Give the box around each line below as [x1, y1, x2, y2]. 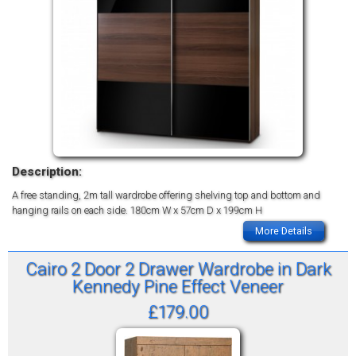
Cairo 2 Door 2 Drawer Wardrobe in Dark [25, 257, 331, 279]
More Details [255, 224, 312, 237]
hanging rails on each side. [12, 204, 128, 217]
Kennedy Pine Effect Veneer [72, 275, 284, 296]
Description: [12, 164, 82, 179]
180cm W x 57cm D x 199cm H [130, 204, 262, 217]
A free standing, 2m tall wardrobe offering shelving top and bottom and [12, 189, 320, 202]
